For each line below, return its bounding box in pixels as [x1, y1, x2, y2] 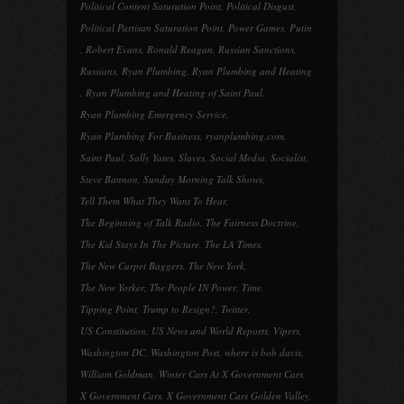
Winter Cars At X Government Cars [159, 367, 303, 381]
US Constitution [80, 324, 146, 337]
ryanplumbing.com [206, 129, 284, 142]
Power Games [228, 21, 284, 34]
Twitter [221, 302, 248, 316]
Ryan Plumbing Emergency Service [80, 107, 226, 121]
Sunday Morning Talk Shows [143, 172, 262, 186]
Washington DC [80, 345, 145, 359]
